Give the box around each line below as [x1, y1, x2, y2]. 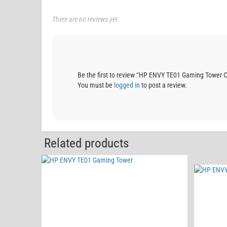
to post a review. [140, 81, 187, 89]
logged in [114, 81, 140, 89]
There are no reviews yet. [52, 15, 120, 23]
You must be [78, 81, 114, 89]
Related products [44, 135, 129, 150]
